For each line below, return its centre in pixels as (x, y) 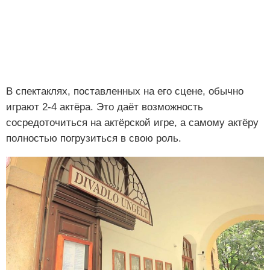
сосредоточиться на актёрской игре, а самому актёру (132, 123)
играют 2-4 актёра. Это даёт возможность (105, 107)
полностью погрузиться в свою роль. (94, 139)
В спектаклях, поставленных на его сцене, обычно (125, 92)
